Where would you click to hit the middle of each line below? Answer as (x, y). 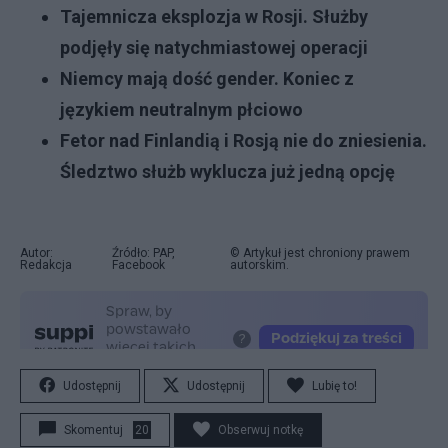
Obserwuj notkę (260, 430)
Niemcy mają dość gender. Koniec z (207, 78)
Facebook (139, 265)
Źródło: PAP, (144, 253)
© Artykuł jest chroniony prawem (319, 253)
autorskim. (259, 265)
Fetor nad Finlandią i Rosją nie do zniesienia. (243, 140)
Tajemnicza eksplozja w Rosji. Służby (214, 16)
